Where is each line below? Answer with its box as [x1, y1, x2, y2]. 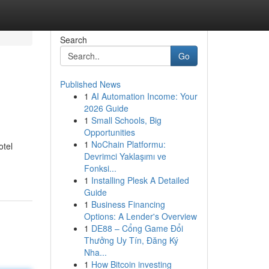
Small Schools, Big [91, 114, 162, 126]
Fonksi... [83, 162, 116, 174]
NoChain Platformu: [91, 138, 166, 150]
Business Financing [91, 198, 165, 210]
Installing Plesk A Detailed [91, 174, 189, 186]
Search [59, 34, 87, 46]
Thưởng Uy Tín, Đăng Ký [83, 234, 178, 246]
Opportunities [83, 126, 135, 138]
